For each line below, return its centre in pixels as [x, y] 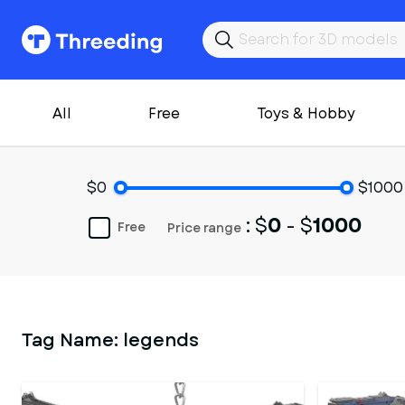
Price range [204, 228]
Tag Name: [72, 340]
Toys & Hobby [306, 113]
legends [161, 340]
